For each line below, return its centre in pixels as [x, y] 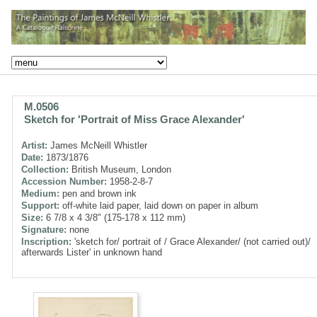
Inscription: [46, 241]
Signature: [44, 229]
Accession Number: [64, 181]
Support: [40, 205]
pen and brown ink [98, 193]
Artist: [34, 145]
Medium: [40, 193]
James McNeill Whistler [97, 145]
